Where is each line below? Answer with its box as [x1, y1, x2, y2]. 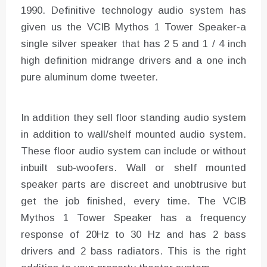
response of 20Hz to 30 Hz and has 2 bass [21, 228, 246, 240]
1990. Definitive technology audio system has [21, 4, 246, 16]
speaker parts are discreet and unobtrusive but [21, 178, 246, 190]
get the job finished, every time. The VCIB [21, 195, 246, 207]
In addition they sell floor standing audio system [21, 111, 246, 123]
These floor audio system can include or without [21, 145, 246, 157]
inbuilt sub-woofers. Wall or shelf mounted [21, 162, 246, 173]
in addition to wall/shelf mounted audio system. [21, 128, 246, 140]
